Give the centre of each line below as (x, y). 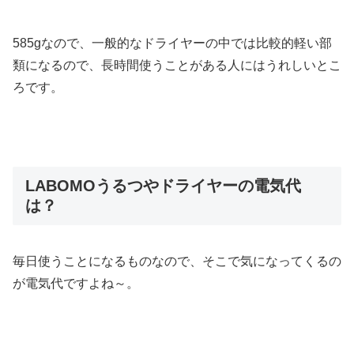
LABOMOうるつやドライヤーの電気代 (163, 185)
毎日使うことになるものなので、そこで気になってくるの (177, 262)
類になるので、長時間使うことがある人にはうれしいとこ (177, 66)
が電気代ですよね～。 (76, 284)
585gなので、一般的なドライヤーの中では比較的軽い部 (172, 43)
